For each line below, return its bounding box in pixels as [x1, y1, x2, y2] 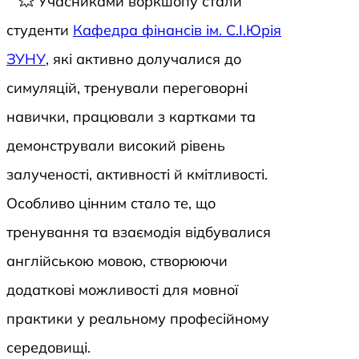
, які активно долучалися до [46, 50, 241, 69]
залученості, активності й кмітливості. [6, 165, 268, 184]
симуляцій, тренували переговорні [6, 79, 248, 98]
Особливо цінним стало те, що [6, 194, 216, 213]
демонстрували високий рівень [6, 136, 225, 155]
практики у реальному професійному [6, 309, 269, 329]
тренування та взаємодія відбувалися [6, 223, 271, 242]
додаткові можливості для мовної [6, 280, 238, 300]
